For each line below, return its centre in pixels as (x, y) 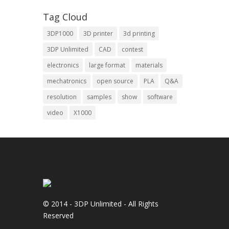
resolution (62, 97)
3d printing (139, 33)
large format (107, 65)
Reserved (58, 215)
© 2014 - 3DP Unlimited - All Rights (101, 204)
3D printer (98, 33)
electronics (63, 65)
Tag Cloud (65, 17)
